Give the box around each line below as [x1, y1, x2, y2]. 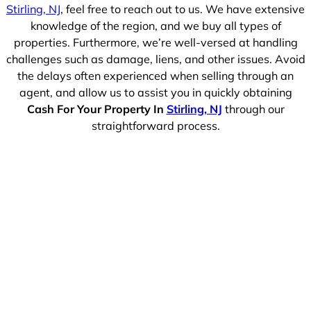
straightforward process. [91, 119, 220, 133]
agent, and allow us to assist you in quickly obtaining [19, 85, 292, 100]
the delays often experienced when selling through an [17, 69, 294, 83]
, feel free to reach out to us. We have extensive [60, 2, 305, 17]
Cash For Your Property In [26, 102, 167, 117]
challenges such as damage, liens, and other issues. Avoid [6, 52, 305, 67]
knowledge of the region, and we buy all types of [30, 19, 281, 33]
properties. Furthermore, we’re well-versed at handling [13, 35, 298, 50]
